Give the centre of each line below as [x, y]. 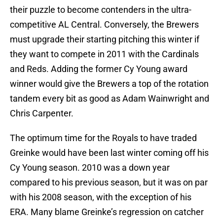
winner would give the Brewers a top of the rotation [109, 84]
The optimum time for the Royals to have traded [103, 138]
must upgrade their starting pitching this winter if [105, 39]
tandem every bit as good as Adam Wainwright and [110, 99]
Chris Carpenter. [42, 113]
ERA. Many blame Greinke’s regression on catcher [107, 212]
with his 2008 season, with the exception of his [101, 197]
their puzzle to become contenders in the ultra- [101, 10]
